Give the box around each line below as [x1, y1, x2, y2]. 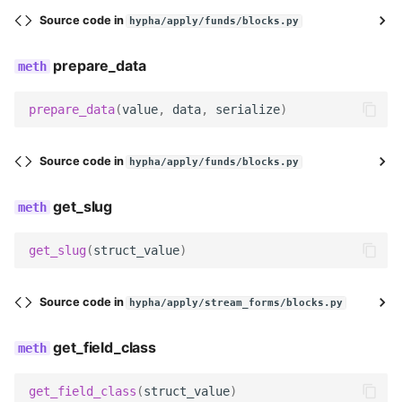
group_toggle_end [72, 308, 199, 326]
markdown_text [72, 352, 182, 370]
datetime [72, 88, 137, 106]
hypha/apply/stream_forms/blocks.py [129, 297, 344, 309]
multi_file [72, 220, 138, 238]
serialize [215, 101, 280, 117]
